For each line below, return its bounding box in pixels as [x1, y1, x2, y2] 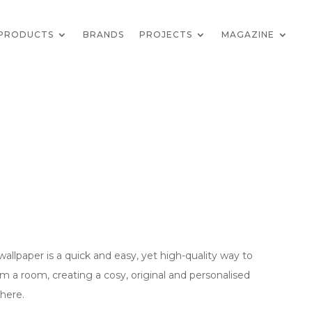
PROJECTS [139, 29, 193, 40]
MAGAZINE [221, 29, 275, 40]
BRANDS [83, 29, 125, 40]
